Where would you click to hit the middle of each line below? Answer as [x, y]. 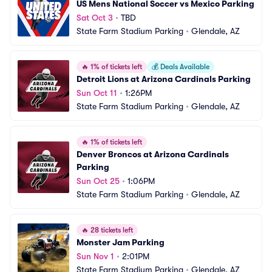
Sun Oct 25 [98, 181]
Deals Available [184, 67]
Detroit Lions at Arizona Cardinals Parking [164, 79]
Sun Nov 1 [95, 256]
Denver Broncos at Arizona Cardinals [153, 154]
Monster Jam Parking [121, 242]
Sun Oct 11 [97, 93]
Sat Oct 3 [95, 18]
